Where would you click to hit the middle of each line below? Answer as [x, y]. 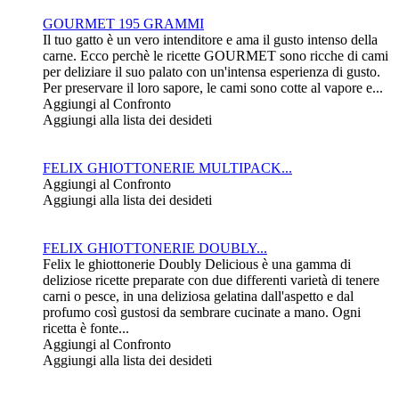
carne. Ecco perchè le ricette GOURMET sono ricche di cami [216, 56]
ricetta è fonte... [86, 329]
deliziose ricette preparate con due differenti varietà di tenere [211, 281]
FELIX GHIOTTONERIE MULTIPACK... [167, 168]
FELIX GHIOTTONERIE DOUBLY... [155, 248]
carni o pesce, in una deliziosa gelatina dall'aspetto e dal [198, 297]
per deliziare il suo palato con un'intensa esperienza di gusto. [212, 72]
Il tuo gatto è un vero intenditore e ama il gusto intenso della [210, 40]
